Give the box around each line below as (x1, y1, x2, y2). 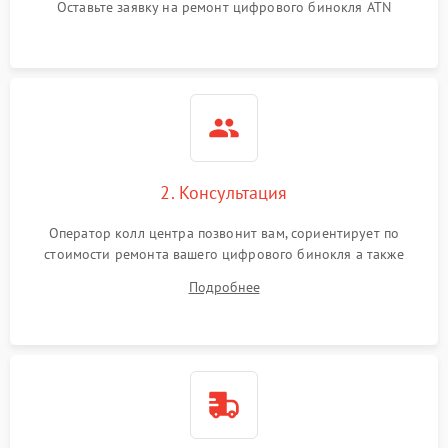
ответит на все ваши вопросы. (128, 266, 320, 284)
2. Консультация (160, 181, 288, 204)
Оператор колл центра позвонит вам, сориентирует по (48, 224, 400, 242)
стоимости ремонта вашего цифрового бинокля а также (44, 245, 404, 263)
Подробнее (188, 278, 260, 296)
